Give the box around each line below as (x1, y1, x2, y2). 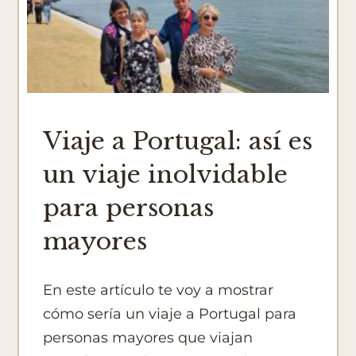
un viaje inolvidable (43, 159, 288, 189)
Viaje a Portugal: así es (43, 126, 313, 156)
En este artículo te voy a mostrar (43, 281, 274, 299)
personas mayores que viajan (43, 328, 253, 346)
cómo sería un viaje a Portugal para (43, 304, 297, 323)
